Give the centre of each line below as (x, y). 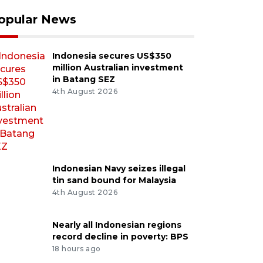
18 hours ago (76, 248)
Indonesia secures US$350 (112, 56)
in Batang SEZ (83, 79)
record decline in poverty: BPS (120, 237)
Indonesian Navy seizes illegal (119, 168)
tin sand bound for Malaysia (114, 180)
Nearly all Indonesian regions (117, 225)
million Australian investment (117, 68)
